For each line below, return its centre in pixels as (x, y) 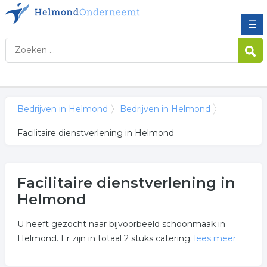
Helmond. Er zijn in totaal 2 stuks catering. (105, 238)
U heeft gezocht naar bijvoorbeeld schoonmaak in (121, 224)
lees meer (215, 238)
